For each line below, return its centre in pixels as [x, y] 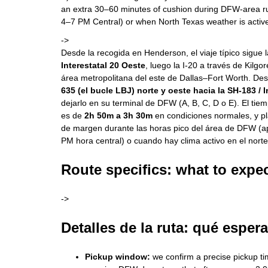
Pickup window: [118, 257]
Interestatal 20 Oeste [103, 65]
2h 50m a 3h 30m [118, 115]
